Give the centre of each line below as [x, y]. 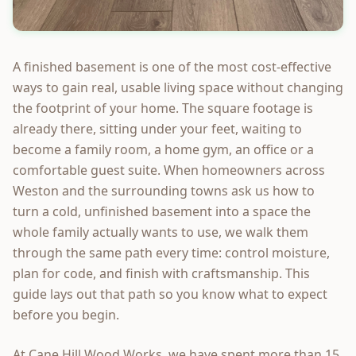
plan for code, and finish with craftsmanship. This [161, 273]
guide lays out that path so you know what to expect [170, 294]
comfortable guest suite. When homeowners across [169, 170]
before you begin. [66, 314]
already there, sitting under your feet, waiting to [157, 128]
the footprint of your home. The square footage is [163, 108]
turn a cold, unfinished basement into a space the [162, 211]
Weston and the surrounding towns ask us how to [164, 190]
